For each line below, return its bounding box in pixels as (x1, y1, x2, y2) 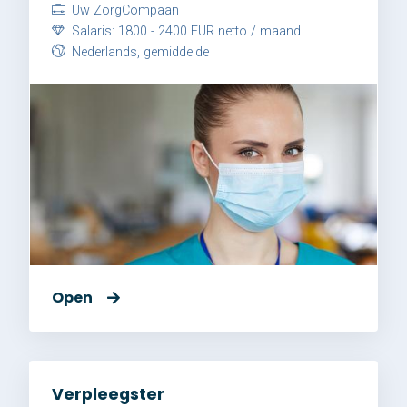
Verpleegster (52, 382, 164, 405)
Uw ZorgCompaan (68, 3, 179, 19)
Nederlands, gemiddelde (68, 45, 209, 61)
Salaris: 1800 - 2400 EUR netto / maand (68, 24, 301, 40)
